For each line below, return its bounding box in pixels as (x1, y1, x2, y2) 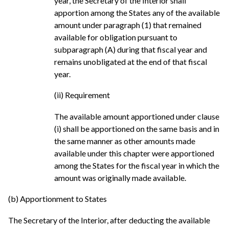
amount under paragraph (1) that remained (54, 19, 201, 30)
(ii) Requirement (54, 90, 110, 100)
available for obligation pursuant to (54, 32, 177, 42)
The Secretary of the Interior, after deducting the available (8, 215, 210, 225)
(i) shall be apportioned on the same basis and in (54, 123, 219, 133)
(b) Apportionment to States (8, 194, 107, 204)
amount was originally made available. (54, 172, 186, 182)
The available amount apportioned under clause (54, 111, 219, 121)
